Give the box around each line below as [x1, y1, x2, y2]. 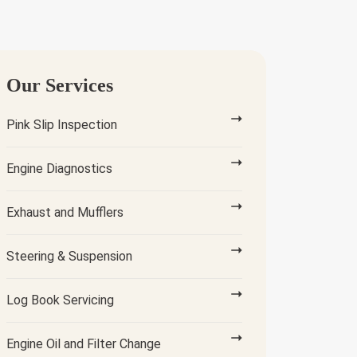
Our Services [6, 75, 113, 96]
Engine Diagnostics [6, 161, 112, 176]
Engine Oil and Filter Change [6, 336, 161, 351]
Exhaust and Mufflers [6, 205, 124, 220]
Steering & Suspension [6, 249, 132, 264]
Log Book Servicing [6, 292, 114, 308]
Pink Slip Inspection [6, 117, 117, 132]
